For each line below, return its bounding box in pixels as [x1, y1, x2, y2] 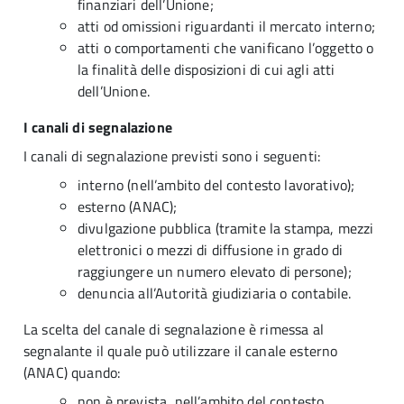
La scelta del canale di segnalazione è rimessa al [23, 318, 324, 340]
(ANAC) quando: [23, 362, 121, 383]
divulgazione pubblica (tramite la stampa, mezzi [78, 217, 374, 239]
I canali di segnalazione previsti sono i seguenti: [23, 145, 320, 167]
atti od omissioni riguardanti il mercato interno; [78, 15, 379, 37]
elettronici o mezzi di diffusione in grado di [78, 239, 344, 261]
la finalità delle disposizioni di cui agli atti [78, 59, 335, 80]
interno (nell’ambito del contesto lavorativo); [78, 174, 355, 196]
